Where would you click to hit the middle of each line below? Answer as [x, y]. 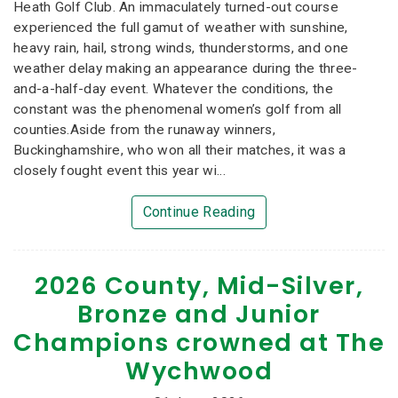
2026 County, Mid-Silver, [199, 285]
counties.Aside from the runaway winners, [144, 130]
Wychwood [199, 370]
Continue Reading [199, 212]
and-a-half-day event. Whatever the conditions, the [173, 89]
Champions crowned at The [199, 342]
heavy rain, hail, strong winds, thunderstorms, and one [181, 48]
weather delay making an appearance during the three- [186, 69]
